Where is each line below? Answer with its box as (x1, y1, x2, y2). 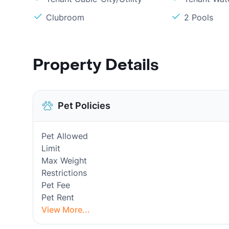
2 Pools (184, 12, 214, 22)
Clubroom (46, 12, 84, 22)
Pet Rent (41, 192, 74, 202)
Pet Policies (58, 100, 110, 111)
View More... (41, 204, 90, 215)
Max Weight (41, 155, 87, 166)
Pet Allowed (41, 131, 88, 141)
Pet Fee (41, 180, 70, 190)
